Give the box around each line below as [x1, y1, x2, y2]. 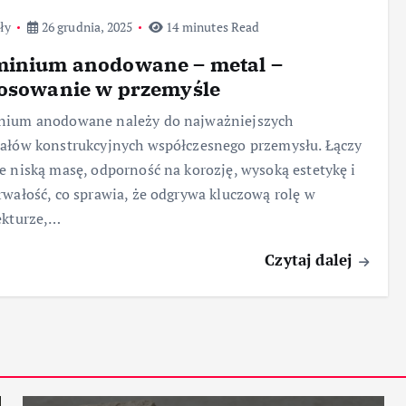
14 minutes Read [163, 18, 260, 36]
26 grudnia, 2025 [38, 18, 133, 36]
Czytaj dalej [265, 249, 357, 271]
